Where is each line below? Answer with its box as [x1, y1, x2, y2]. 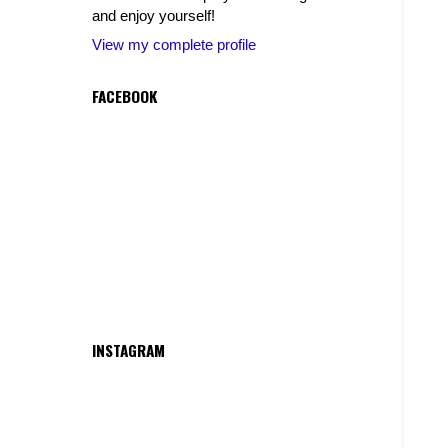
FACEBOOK [92, 84, 157, 107]
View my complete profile [92, 35, 256, 53]
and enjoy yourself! [92, 7, 215, 25]
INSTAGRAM [92, 339, 165, 362]
